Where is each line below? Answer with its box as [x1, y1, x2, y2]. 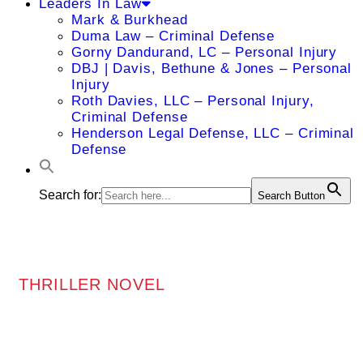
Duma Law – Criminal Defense [71, 28, 275, 44]
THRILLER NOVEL [19, 275, 165, 293]
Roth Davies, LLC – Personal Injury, [71, 93, 314, 109]
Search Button [258, 190, 325, 202]
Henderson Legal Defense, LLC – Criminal [71, 126, 355, 141]
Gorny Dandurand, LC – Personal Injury [71, 45, 338, 60]
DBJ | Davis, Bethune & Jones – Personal [71, 61, 352, 76]
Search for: [39, 188, 101, 202]
